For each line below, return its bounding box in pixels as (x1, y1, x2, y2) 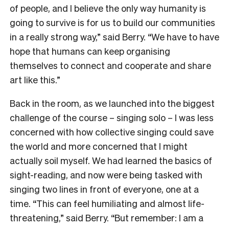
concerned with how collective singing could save (10, 125, 214, 138)
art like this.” (10, 73, 62, 85)
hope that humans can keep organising (10, 44, 170, 57)
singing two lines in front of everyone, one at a (10, 182, 199, 195)
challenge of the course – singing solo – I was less (10, 111, 214, 123)
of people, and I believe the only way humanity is (10, 2, 206, 14)
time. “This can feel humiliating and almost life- (10, 197, 204, 209)
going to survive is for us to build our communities (10, 16, 215, 28)
